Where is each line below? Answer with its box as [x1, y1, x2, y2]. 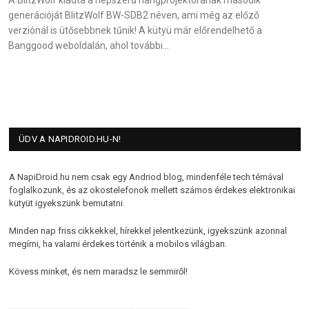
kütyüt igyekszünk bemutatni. [9, 198, 125, 209]
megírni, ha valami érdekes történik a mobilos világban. [9, 239, 227, 250]
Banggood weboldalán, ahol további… [8, 40, 169, 52]
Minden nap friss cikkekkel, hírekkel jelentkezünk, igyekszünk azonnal [9, 226, 287, 237]
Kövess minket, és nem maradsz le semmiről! [9, 266, 188, 277]
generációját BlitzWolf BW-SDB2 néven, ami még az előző [8, 10, 259, 21]
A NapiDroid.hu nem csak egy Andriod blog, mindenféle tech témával [9, 172, 283, 183]
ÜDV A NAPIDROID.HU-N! [19, 134, 121, 145]
